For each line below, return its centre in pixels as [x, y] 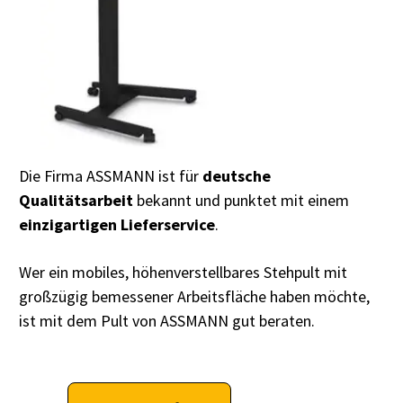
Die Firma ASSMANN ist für [111, 176]
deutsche [237, 176]
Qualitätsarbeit [76, 201]
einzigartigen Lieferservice [117, 225]
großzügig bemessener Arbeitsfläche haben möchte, [194, 297]
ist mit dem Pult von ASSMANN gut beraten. [167, 321]
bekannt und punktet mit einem [241, 201]
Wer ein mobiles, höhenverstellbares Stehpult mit [183, 273]
